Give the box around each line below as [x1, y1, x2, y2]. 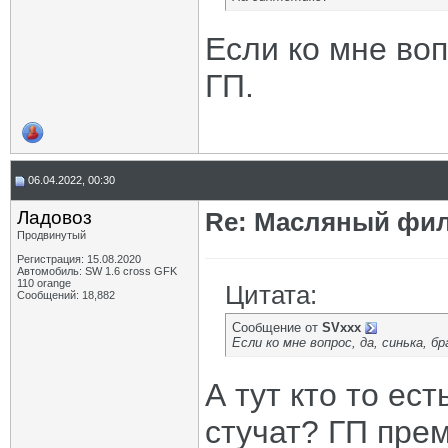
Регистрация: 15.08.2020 [17, 253, 141, 265]
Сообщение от [232, 320, 322, 335]
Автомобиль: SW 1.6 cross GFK [17, 265, 177, 277]
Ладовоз [17, 207, 92, 228]
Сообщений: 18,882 [17, 289, 115, 301]
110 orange [17, 277, 71, 289]
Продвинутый [17, 229, 86, 241]
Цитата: [225, 280, 317, 310]
